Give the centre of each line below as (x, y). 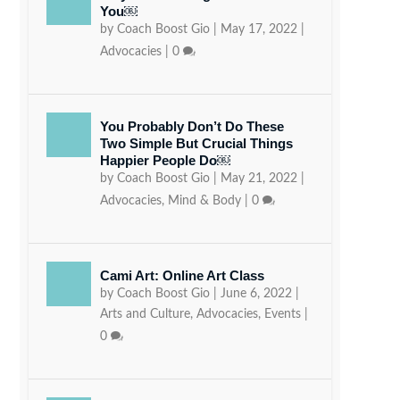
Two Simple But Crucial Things (196, 143)
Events (282, 314)
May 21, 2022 (258, 178)
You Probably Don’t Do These (192, 126)
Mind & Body (204, 200)
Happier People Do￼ (165, 160)
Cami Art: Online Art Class (182, 275)
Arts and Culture (145, 314)
